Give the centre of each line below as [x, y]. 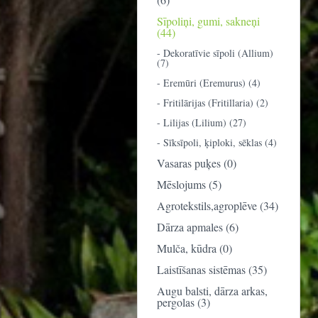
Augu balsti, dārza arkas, [212, 291]
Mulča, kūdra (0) [194, 248]
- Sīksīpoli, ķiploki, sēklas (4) [217, 142]
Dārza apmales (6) [198, 227]
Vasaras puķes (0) [197, 163]
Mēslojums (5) [189, 184]
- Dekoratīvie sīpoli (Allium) [215, 53]
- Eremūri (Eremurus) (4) [209, 83]
